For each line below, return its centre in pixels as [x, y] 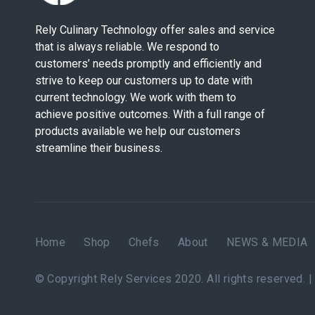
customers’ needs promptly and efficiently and [148, 64]
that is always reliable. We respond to [127, 47]
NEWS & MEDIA [267, 242]
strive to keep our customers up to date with [143, 81]
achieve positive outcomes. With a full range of [150, 114]
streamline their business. [98, 148]
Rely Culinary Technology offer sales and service [155, 30]
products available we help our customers [137, 131]
